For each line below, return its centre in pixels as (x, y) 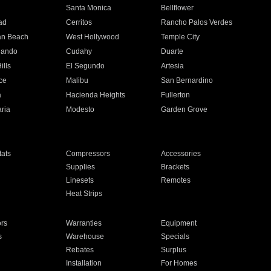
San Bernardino (187, 80)
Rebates (80, 250)
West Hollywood (92, 37)
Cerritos (79, 22)
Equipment (179, 223)
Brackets (175, 167)
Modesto (80, 109)
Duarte (172, 51)
